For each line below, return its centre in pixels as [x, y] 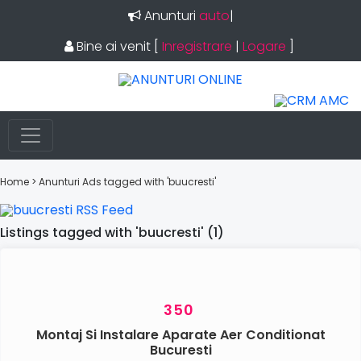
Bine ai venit [113, 46]
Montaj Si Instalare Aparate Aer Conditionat [180, 335]
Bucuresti [180, 350]
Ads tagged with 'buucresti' [149, 182]
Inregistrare [197, 46]
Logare [264, 46]
